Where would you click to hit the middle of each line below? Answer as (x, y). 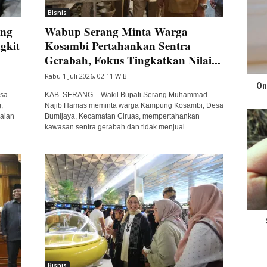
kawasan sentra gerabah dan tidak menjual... (117, 127)
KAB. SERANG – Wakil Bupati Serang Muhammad (126, 95)
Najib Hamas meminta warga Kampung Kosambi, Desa (134, 105)
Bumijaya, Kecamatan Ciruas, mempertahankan (122, 116)
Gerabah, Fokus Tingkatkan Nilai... (132, 60)
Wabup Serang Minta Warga (116, 31)
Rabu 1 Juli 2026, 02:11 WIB (86, 76)
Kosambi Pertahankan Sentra (117, 46)
